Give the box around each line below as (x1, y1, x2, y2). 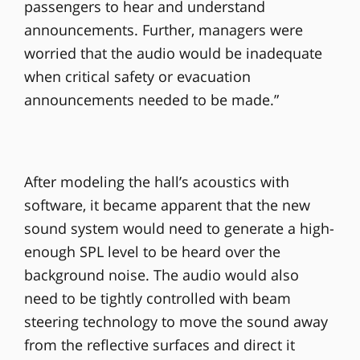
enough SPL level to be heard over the (23, 241, 280, 261)
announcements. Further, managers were (23, 20, 303, 40)
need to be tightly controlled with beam (23, 288, 291, 308)
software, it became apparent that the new (23, 194, 310, 215)
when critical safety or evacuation (23, 67, 251, 87)
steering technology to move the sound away (23, 311, 328, 331)
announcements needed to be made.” (23, 90, 279, 110)
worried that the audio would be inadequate (23, 43, 322, 63)
